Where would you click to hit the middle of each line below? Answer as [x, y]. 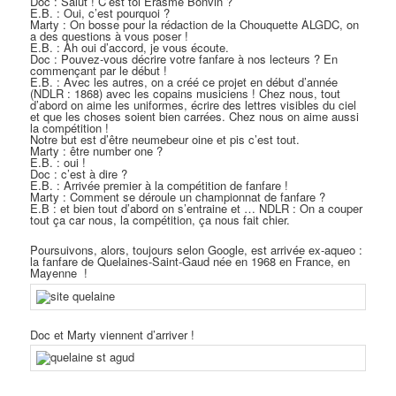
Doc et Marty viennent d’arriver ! [113, 334]
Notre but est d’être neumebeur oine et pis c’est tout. [165, 140]
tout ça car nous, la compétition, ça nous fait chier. [160, 220]
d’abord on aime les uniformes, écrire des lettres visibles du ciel [194, 105]
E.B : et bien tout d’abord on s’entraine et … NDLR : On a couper [197, 209]
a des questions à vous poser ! [110, 36]
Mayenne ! [59, 273]
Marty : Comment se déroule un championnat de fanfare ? [178, 197]
